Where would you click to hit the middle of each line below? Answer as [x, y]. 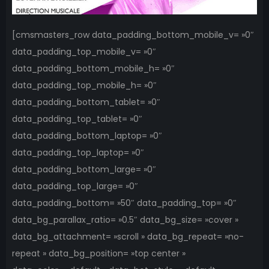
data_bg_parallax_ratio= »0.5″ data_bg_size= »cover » [125, 220]
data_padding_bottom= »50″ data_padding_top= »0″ [124, 203]
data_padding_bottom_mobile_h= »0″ [93, 68]
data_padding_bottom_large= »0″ [84, 169]
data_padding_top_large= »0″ [75, 186]
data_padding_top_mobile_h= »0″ [84, 85]
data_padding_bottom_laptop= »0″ [87, 136]
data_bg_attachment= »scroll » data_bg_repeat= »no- [128, 237]
